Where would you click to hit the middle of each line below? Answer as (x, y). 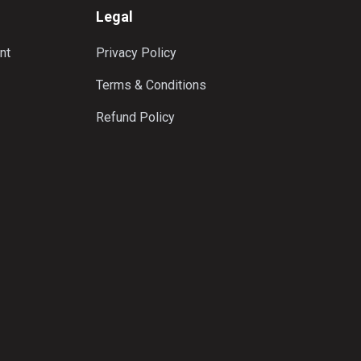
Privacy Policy (136, 53)
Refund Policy (135, 117)
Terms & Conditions (151, 85)
